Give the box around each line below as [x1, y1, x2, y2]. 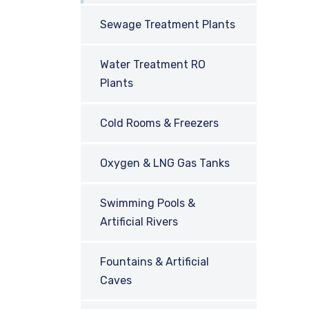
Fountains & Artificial [100, 255, 209, 268]
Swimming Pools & [100, 197, 195, 210]
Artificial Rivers [100, 215, 178, 228]
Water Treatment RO [100, 58, 206, 71]
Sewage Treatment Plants [100, 18, 235, 31]
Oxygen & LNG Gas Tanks [100, 157, 230, 170]
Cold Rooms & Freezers [100, 117, 219, 130]
